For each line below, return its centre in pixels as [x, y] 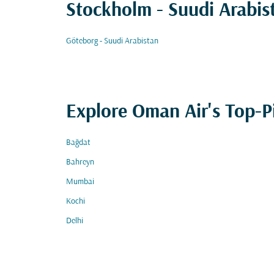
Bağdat [78, 143]
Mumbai [80, 182]
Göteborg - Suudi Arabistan [112, 41]
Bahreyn [80, 162]
